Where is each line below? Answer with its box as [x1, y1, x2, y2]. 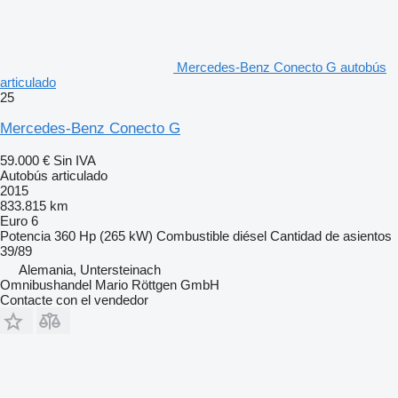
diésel [233, 227, 267, 243]
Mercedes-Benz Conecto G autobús [177, 59, 386, 75]
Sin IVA [53, 152, 96, 168]
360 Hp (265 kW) [54, 227, 153, 243]
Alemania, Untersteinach [19, 261, 161, 277]
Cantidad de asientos [270, 227, 392, 243]
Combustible [156, 227, 229, 243]
